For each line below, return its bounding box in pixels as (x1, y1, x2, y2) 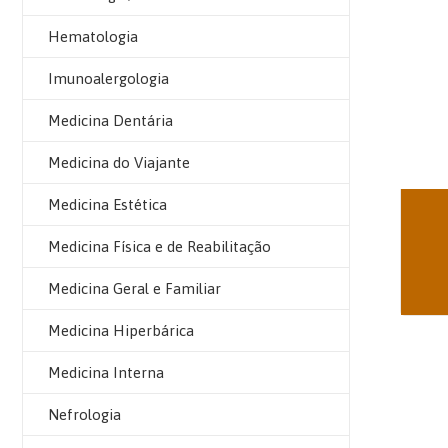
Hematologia (48, 28, 138, 45)
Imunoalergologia (48, 70, 169, 87)
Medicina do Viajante (48, 154, 190, 171)
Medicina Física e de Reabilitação (48, 238, 271, 255)
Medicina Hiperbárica (48, 322, 194, 339)
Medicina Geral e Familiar (48, 280, 221, 297)
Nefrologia (48, 406, 121, 423)
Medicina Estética (48, 196, 167, 213)
